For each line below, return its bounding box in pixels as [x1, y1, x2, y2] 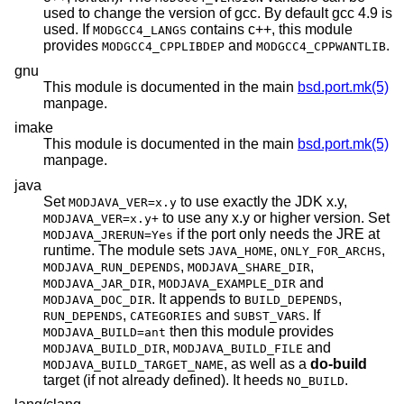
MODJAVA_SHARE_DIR [188, 260, 310, 274]
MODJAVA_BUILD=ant [43, 325, 166, 339]
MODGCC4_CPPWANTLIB [256, 40, 386, 53]
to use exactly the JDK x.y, [177, 193, 347, 209]
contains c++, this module [187, 22, 353, 37]
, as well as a [224, 355, 310, 372]
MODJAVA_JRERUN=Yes [43, 227, 173, 242]
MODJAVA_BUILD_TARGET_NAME [43, 357, 224, 372]
